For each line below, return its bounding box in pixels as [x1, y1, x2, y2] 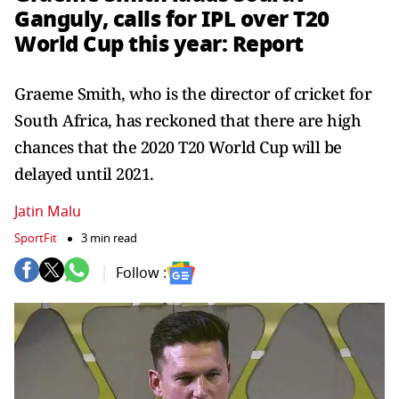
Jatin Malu [14, 201, 81, 223]
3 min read [81, 230, 137, 247]
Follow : [116, 262, 167, 284]
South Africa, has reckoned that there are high [14, 110, 361, 131]
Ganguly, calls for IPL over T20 [14, 3, 330, 36]
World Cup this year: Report [14, 28, 304, 61]
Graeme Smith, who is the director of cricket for [14, 83, 371, 104]
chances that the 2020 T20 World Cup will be [14, 136, 342, 158]
